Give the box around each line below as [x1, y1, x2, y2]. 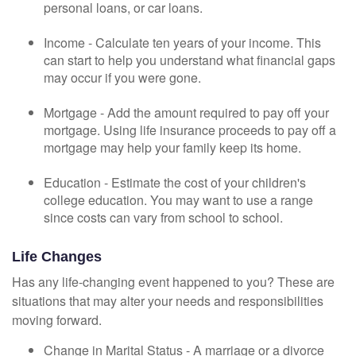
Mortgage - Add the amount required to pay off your [44, 103, 329, 122]
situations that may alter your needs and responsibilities [12, 292, 323, 310]
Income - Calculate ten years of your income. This [44, 33, 321, 52]
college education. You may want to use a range [44, 191, 313, 209]
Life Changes [12, 249, 102, 265]
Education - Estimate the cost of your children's [44, 173, 306, 192]
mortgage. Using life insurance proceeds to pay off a [44, 121, 336, 139]
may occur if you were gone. [44, 68, 201, 87]
